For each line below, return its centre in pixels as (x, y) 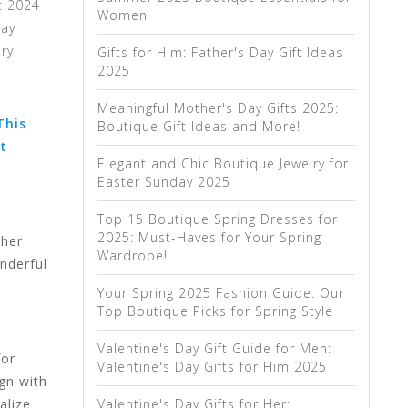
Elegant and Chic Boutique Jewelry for (223, 163)
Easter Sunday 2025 (164, 182)
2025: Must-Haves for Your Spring (209, 237)
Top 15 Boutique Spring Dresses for (218, 219)
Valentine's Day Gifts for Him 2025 (212, 367)
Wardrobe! (133, 255)
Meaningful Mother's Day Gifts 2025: (218, 108)
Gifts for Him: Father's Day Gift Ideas (220, 52)
